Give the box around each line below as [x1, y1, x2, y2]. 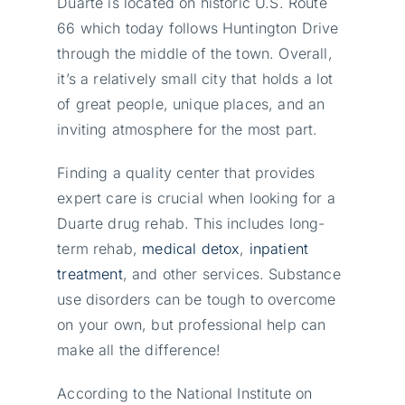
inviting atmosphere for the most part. [57, 119, 318, 138]
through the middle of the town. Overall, [57, 43, 333, 62]
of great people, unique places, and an [57, 94, 325, 113]
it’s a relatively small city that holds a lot [57, 69, 334, 88]
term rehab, [57, 239, 143, 258]
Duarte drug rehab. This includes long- [57, 213, 325, 232]
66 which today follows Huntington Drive [57, 18, 339, 37]
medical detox [142, 239, 240, 258]
